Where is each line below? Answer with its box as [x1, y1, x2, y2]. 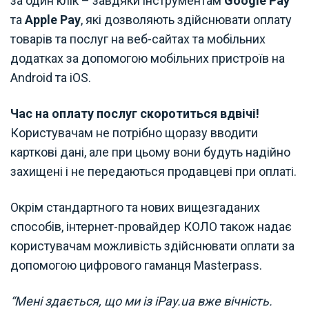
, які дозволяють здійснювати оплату [81, 12, 292, 27]
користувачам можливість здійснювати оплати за [10, 238, 295, 253]
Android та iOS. [10, 70, 91, 85]
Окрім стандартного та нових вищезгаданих [10, 199, 260, 215]
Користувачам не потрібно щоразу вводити [10, 125, 258, 140]
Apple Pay [25, 12, 81, 27]
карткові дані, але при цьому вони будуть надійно [10, 144, 290, 159]
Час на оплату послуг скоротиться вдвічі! [10, 106, 259, 121]
